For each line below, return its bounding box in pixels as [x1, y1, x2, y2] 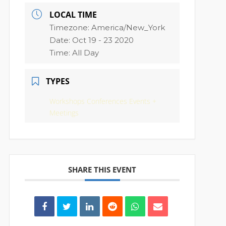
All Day [72, 48, 99, 58]
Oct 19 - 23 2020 [72, 35, 134, 45]
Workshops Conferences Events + [49, 96, 157, 106]
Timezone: [49, 23, 92, 32]
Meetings [49, 108, 79, 118]
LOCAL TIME [49, 9, 97, 20]
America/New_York [91, 23, 165, 32]
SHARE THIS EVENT [68, 164, 137, 175]
